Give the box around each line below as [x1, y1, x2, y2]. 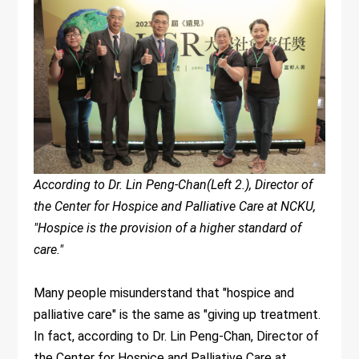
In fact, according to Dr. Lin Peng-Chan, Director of [34, 328, 320, 344]
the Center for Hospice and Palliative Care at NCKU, [34, 198, 317, 214]
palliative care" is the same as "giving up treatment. [34, 306, 321, 322]
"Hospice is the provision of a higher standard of [34, 220, 302, 236]
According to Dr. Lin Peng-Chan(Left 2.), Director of [34, 176, 313, 192]
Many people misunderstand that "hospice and [34, 284, 295, 301]
